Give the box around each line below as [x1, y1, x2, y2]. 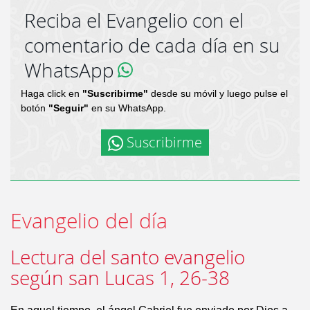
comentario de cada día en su [24, 33, 280, 58]
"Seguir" [48, 102, 89, 113]
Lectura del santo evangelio [10, 244, 245, 270]
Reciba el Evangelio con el [24, 8, 244, 33]
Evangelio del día [10, 207, 167, 235]
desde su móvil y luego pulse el [148, 88, 288, 99]
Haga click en [21, 88, 82, 99]
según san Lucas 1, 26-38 [10, 265, 230, 291]
